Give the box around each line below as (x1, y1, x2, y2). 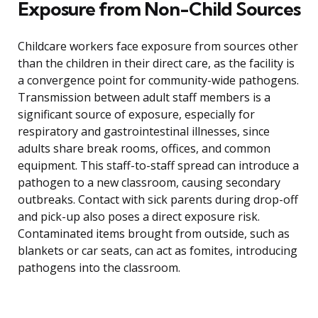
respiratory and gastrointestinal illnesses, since (18, 124, 270, 140)
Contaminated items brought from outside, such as (18, 226, 290, 242)
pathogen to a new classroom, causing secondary (18, 175, 280, 191)
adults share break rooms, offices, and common (18, 141, 270, 157)
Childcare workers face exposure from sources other (18, 38, 298, 55)
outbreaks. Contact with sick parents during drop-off (18, 192, 298, 208)
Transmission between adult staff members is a (18, 89, 270, 106)
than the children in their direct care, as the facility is (18, 55, 295, 72)
